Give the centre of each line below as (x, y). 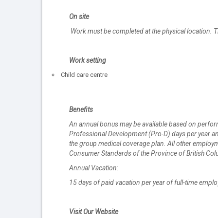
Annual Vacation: (94, 168)
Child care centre (84, 74)
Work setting (88, 60)
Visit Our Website (94, 212)
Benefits (81, 110)
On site (79, 16)
